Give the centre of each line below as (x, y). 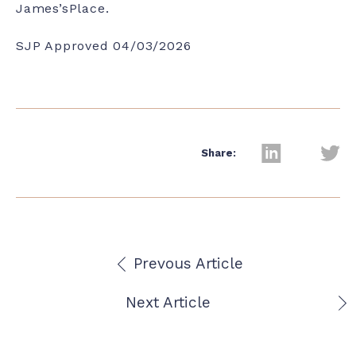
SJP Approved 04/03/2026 (104, 46)
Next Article (168, 303)
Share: (219, 153)
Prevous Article (188, 264)
